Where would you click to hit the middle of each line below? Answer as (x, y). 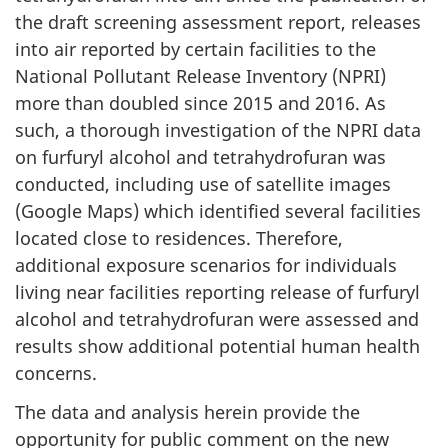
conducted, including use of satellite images (203, 184)
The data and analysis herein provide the (187, 411)
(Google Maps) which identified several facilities (218, 211)
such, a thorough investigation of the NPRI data (218, 130)
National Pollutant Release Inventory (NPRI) (200, 76)
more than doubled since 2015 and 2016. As (200, 103)
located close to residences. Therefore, (179, 238)
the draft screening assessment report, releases (218, 22)
